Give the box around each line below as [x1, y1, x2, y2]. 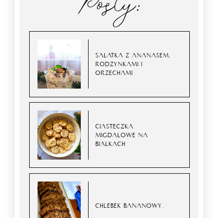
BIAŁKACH [95, 140, 126, 147]
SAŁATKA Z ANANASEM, [95, 51, 171, 59]
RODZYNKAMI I [95, 60, 143, 68]
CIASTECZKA [95, 122, 134, 130]
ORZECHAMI [95, 69, 133, 76]
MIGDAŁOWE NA [95, 131, 148, 139]
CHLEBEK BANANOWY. [95, 202, 164, 210]
